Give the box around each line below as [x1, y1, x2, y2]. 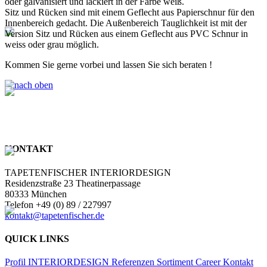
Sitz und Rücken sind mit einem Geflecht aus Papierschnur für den [5, 7, 254, 18]
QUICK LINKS [5, 234, 69, 244]
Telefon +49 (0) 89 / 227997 [5, 199, 111, 210]
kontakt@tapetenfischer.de [5, 210, 104, 221]
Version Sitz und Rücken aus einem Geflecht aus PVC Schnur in [5, 29, 248, 39]
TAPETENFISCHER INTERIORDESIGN [5, 167, 171, 178]
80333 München [5, 188, 67, 199]
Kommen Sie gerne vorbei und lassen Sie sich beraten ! [5, 60, 212, 70]
